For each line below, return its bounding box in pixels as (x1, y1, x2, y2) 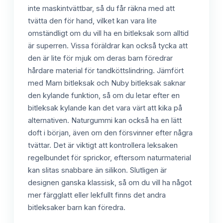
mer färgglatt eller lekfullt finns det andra (28, 190, 166, 200)
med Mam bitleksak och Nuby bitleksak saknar (28, 78, 186, 88)
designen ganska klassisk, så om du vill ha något (28, 178, 192, 187)
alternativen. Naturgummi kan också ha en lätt (28, 115, 182, 125)
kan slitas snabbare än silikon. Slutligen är (28, 165, 167, 175)
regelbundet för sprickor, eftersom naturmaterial (28, 153, 191, 162)
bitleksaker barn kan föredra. (28, 203, 125, 212)
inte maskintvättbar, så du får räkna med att (28, 3, 175, 13)
